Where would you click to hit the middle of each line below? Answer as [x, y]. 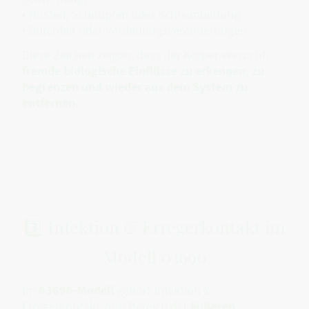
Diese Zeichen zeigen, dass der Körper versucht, [146, 54]
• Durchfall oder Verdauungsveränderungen [134, 30]
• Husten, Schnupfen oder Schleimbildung [131, 14]
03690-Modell [76, 290]
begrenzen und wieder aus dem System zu [135, 86]
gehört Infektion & [162, 290]
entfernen [49, 102]
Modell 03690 [154, 256]
